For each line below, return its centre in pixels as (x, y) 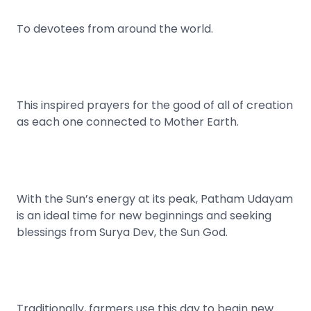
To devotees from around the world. (115, 28)
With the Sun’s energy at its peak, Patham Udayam (155, 199)
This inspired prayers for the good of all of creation (155, 106)
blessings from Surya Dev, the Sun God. (122, 232)
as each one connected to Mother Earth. (128, 122)
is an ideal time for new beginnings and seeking (144, 215)
